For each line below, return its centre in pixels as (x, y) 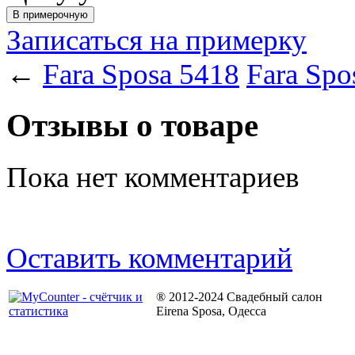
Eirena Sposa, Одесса (211, 311)
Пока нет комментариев (153, 177)
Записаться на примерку (157, 40)
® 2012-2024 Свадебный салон (239, 296)
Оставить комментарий (149, 258)
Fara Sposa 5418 (141, 74)
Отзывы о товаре (132, 125)
